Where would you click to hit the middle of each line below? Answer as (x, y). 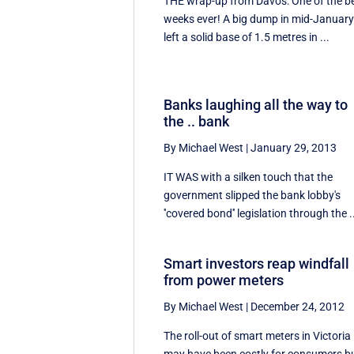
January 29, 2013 (294, 148)
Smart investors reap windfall (257, 264)
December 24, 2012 (298, 307)
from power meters (224, 281)
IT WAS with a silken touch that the (249, 177)
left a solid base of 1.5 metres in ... (247, 37)
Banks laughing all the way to (256, 105)
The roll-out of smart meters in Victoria (258, 336)
